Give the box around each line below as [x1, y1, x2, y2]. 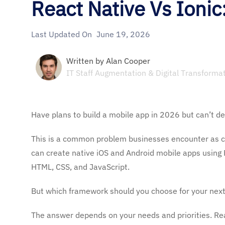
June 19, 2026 [96, 29, 150, 39]
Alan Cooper [106, 55, 150, 66]
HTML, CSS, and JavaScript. [31, 162, 130, 172]
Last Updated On [31, 29, 94, 39]
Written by [66, 55, 106, 66]
